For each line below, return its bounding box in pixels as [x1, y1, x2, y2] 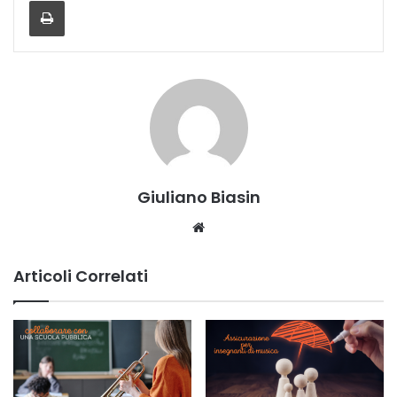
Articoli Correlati [13, 264, 148, 287]
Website [208, 217, 259, 235]
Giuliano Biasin [136, 185, 261, 208]
